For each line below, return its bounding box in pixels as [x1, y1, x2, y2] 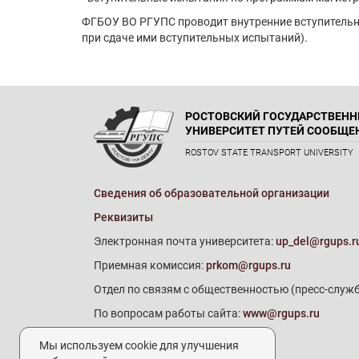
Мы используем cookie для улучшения [39, 339, 239, 352]
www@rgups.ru [243, 307, 320, 320]
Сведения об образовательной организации [94, 187, 329, 200]
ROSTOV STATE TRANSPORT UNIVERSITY [185, 147, 353, 158]
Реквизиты [94, 211, 153, 224]
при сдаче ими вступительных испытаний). [82, 31, 308, 44]
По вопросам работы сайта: [94, 307, 243, 320]
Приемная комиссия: [94, 259, 206, 272]
